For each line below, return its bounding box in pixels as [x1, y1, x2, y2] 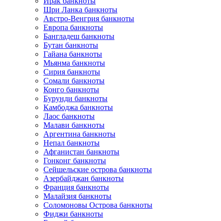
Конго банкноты [43, 85, 99, 94]
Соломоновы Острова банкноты [43, 201, 152, 209]
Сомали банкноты [43, 76, 105, 85]
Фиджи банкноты [43, 210, 103, 218]
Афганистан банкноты [43, 147, 119, 156]
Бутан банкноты [43, 41, 98, 49]
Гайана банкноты [43, 50, 102, 58]
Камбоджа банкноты [43, 103, 113, 111]
